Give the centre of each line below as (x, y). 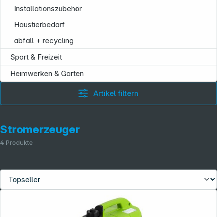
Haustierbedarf (40, 24)
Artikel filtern (116, 93)
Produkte (19, 143)
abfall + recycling (44, 40)
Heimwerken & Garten (47, 73)
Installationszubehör (48, 8)
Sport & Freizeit (36, 57)
